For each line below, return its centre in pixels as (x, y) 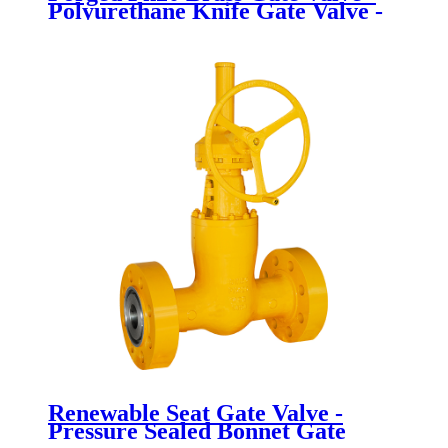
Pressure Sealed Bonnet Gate (197, 431)
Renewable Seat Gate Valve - (195, 413)
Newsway (95, 29)
